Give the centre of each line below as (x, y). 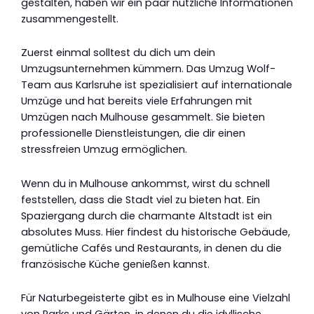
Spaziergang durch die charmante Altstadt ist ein (146, 216)
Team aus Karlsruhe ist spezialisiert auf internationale (157, 85)
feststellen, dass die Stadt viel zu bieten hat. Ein (141, 199)
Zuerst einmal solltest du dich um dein (118, 53)
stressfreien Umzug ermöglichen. (104, 150)
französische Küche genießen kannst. (115, 264)
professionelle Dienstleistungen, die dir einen (133, 134)
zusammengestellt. (70, 19)
